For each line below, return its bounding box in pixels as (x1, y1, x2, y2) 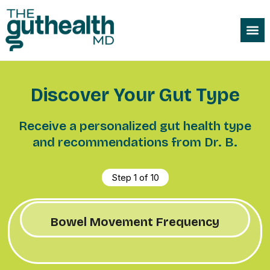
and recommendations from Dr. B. (33, 134, 237, 151)
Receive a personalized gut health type (19, 118, 251, 134)
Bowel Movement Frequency (51, 215, 219, 230)
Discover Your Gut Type (30, 84, 240, 107)
